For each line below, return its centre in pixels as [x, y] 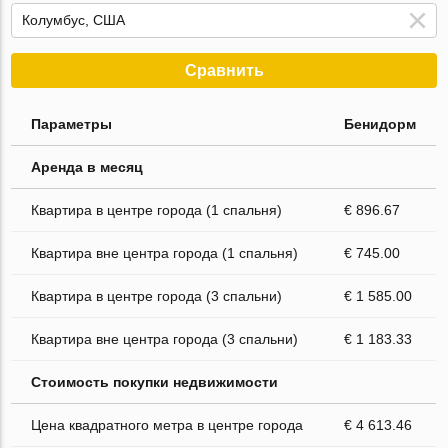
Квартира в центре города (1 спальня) [157, 209]
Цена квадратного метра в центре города [167, 424]
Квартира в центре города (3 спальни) [157, 295]
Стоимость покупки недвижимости [155, 381]
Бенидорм [380, 123]
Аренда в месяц [87, 166]
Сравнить [224, 70]
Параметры [72, 123]
